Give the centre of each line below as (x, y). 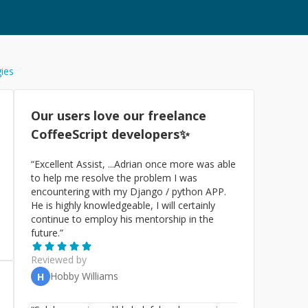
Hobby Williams (84, 276)
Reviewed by (59, 260)
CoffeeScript (71, 134)
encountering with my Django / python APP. (129, 191)
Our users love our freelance (119, 115)
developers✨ (151, 134)
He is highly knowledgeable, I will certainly (123, 205)
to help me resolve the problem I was (114, 178)
